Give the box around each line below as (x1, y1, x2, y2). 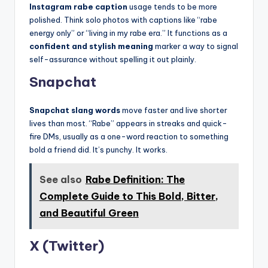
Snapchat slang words (29, 105, 120, 115)
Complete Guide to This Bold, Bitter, (39, 190, 218, 202)
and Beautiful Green (39, 206, 139, 219)
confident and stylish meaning (29, 41, 153, 51)
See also (39, 173, 82, 185)
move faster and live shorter (120, 105, 227, 115)
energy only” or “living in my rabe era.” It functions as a (29, 28, 227, 38)
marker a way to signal (153, 41, 238, 51)
